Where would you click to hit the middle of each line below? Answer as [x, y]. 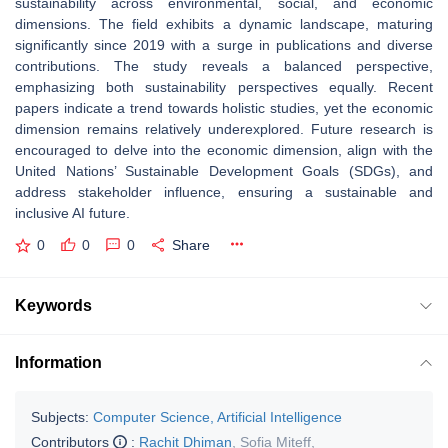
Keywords [53, 305]
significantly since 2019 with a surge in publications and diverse [224, 45]
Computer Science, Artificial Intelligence [217, 416]
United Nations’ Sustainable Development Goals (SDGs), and [224, 171]
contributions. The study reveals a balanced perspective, [224, 66]
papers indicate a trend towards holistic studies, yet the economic [224, 108]
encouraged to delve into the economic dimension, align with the [224, 150]
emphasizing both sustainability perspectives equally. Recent [224, 87]
